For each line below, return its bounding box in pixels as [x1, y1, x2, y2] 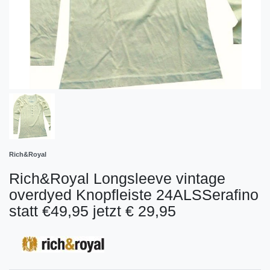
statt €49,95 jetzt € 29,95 [9, 202, 176, 219]
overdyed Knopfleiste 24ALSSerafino [9, 186, 259, 203]
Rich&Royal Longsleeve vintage [9, 169, 225, 187]
